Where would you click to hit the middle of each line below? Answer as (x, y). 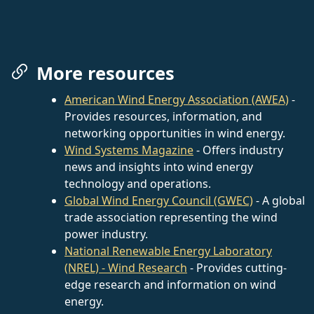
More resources (105, 73)
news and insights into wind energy (159, 166)
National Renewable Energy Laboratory (168, 251)
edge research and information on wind (170, 284)
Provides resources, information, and (163, 116)
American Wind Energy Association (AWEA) (177, 99)
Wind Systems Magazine (129, 150)
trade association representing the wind (171, 217)
